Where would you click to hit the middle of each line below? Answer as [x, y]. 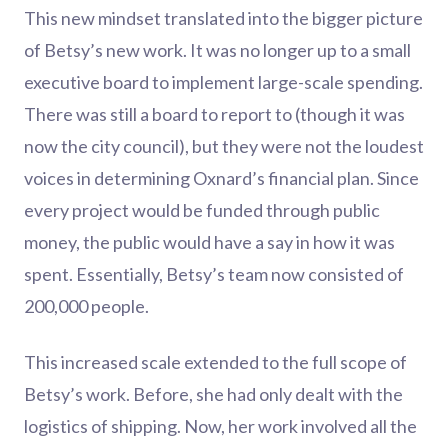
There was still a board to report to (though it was [214, 114]
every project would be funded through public [202, 210]
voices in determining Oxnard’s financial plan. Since [221, 178]
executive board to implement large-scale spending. [223, 82]
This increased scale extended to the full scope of [215, 362]
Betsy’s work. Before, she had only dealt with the [213, 394]
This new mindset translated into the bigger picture [223, 18]
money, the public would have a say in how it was [209, 242]
